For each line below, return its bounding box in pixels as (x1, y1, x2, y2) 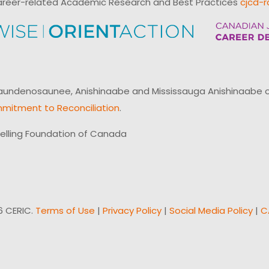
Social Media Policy (169, 204, 253, 217)
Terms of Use (35, 204, 95, 217)
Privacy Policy (103, 204, 162, 217)
